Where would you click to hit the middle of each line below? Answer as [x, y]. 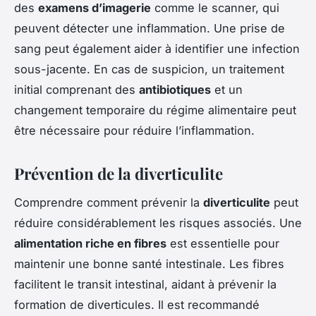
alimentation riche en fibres [90, 243]
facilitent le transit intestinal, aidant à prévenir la [145, 284]
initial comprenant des [77, 90]
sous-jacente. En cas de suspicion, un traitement [149, 69]
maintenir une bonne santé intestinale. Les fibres [149, 263]
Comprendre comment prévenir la [109, 202]
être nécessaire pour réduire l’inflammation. [134, 131]
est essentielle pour [223, 243]
